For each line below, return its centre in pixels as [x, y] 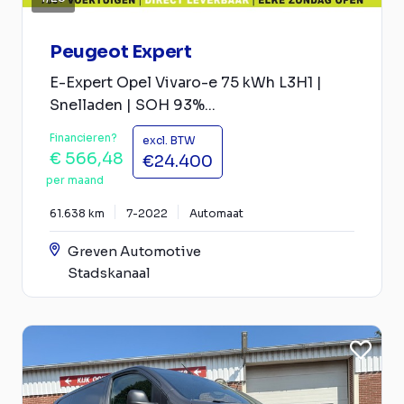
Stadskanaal [109, 273]
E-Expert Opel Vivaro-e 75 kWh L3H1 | [186, 83]
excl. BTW [169, 140]
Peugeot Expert [121, 52]
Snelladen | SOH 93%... [133, 105]
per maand [75, 180]
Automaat [216, 213]
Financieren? [83, 138]
